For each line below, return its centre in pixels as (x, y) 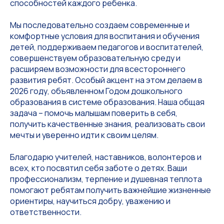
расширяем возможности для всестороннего (98, 69)
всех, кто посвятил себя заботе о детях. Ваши (98, 168)
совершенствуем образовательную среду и (95, 58)
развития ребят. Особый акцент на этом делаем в (106, 80)
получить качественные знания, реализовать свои (107, 124)
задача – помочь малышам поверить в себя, (94, 113)
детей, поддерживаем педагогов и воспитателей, (107, 47)
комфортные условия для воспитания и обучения (105, 36)
